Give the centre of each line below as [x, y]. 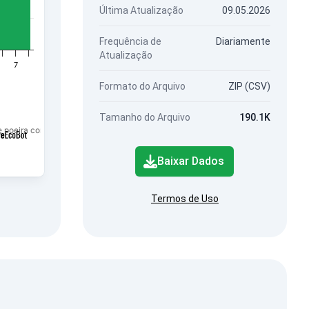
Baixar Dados [191, 161]
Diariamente [243, 41]
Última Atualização [141, 10]
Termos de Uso [185, 199]
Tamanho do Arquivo [144, 117]
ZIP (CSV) [249, 86]
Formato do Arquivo [142, 86]
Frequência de [130, 41]
